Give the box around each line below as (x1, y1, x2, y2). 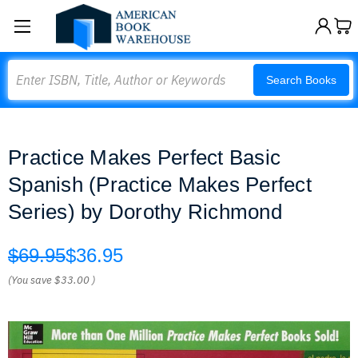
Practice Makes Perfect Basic (8, 145, 280, 169)
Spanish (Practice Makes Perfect (8, 173, 312, 197)
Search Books (266, 74, 336, 86)
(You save (8, 273, 52, 287)
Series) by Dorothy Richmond (8, 200, 282, 224)
